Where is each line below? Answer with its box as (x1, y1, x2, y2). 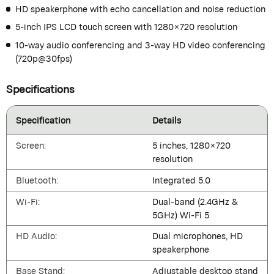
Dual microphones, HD (152, 227, 243, 245)
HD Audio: (15, 227, 57, 245)
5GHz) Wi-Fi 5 (152, 206, 209, 224)
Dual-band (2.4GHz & (152, 192, 238, 210)
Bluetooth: (15, 171, 58, 189)
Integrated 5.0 (152, 171, 210, 189)
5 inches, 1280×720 (152, 136, 231, 154)
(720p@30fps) (15, 49, 72, 67)
